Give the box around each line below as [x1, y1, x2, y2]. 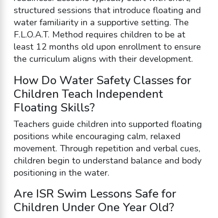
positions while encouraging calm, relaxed [13, 130, 181, 142]
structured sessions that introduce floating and [13, 4, 201, 17]
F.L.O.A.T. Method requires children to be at [13, 29, 185, 41]
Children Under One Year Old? [13, 200, 174, 216]
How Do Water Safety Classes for [13, 72, 191, 88]
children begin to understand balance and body [13, 154, 201, 166]
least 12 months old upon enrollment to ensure [13, 41, 201, 53]
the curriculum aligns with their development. [13, 53, 193, 65]
